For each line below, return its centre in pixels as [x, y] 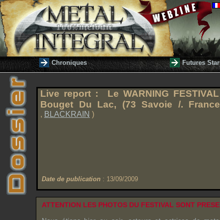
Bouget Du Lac [77, 104]
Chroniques [69, 63]
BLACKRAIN [67, 114]
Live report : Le [82, 94]
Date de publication [71, 179]
